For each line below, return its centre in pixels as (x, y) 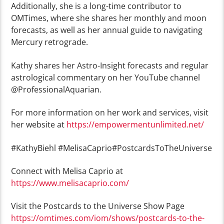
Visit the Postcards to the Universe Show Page (98, 206)
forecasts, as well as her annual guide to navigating (107, 30)
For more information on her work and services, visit (110, 113)
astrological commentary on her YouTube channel (106, 77)
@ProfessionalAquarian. (56, 89)
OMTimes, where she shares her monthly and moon (109, 18)
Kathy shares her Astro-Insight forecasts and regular (110, 65)
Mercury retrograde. (50, 42)
